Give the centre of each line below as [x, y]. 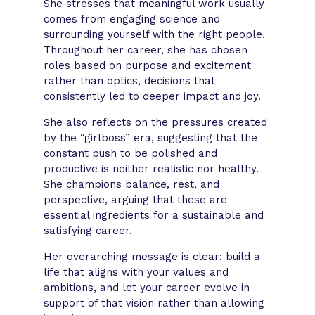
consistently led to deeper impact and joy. [153, 96]
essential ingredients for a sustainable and [154, 215]
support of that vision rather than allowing [154, 303]
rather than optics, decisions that [130, 81]
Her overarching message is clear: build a [152, 256]
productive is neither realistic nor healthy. [152, 168]
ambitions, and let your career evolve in [147, 287]
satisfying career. [88, 230]
